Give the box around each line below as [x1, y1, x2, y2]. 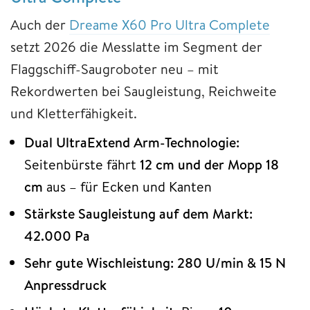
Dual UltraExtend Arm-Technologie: [24, 132, 239, 152]
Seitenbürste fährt [24, 154, 140, 174]
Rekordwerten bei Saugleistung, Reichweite [10, 81, 277, 100]
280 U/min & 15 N [177, 253, 286, 272]
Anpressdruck [24, 275, 107, 294]
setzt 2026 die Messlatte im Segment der [10, 37, 262, 56]
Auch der [10, 15, 69, 34]
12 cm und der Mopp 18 [140, 154, 279, 174]
